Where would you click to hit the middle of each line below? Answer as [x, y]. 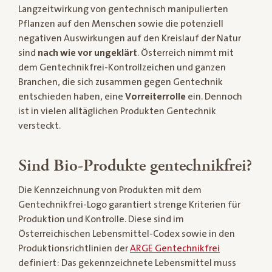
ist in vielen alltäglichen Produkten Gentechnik [117, 111]
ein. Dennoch [214, 97]
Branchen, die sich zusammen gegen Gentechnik [121, 82]
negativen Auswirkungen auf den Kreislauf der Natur [130, 38]
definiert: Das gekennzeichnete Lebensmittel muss [127, 263]
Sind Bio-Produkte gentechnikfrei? [135, 166]
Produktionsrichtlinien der [74, 248]
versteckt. [39, 126]
